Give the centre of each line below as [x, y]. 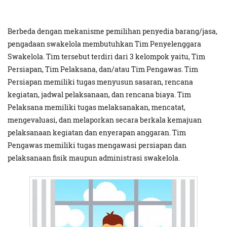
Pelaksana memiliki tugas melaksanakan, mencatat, [97, 107]
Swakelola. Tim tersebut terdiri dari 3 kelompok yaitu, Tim [106, 57]
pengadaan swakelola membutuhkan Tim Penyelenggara [104, 44]
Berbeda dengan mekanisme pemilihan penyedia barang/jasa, [112, 31]
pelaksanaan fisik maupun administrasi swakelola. [94, 158]
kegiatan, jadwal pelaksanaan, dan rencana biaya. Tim [99, 95]
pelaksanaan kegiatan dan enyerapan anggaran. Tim [97, 133]
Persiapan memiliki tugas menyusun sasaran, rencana [100, 82]
